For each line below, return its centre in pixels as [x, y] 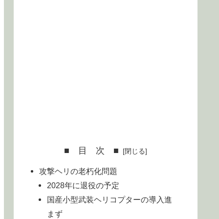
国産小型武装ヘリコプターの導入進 [110, 199]
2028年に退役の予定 [83, 185]
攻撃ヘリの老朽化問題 [78, 171]
